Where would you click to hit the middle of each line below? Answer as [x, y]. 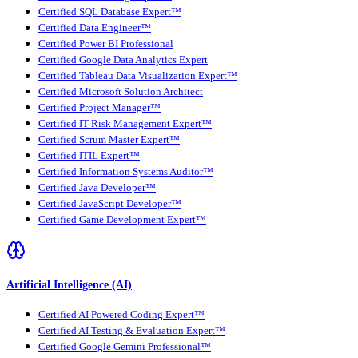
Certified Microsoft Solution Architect [121, 91]
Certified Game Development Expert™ [122, 219]
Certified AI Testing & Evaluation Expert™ [132, 331]
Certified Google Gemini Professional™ [125, 347]
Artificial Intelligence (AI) [69, 285]
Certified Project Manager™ [99, 107]
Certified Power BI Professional [106, 44]
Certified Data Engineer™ [95, 28]
